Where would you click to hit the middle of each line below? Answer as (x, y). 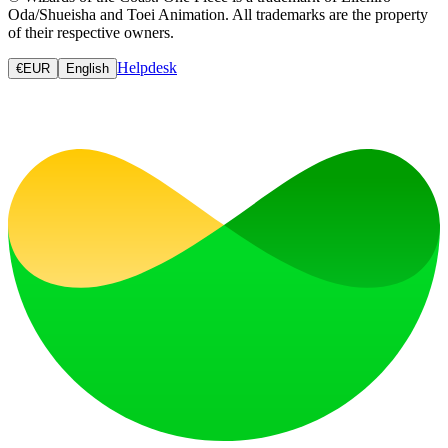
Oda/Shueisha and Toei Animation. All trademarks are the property (218, 15)
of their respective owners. (91, 33)
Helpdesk (147, 68)
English (87, 69)
